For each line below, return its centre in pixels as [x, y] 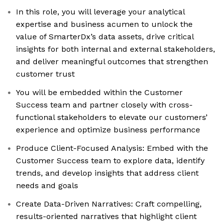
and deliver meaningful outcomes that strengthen [112, 62]
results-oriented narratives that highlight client [106, 217]
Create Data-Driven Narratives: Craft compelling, [109, 204]
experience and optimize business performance [108, 130]
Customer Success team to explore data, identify [110, 161]
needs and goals [47, 186]
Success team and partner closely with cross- [104, 105]
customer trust [45, 74]
